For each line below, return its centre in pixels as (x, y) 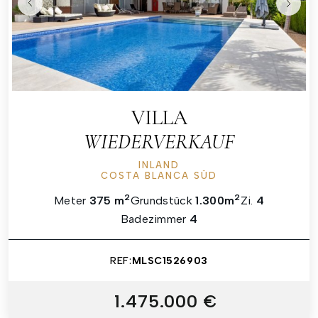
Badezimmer (155, 219)
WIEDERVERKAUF (159, 142)
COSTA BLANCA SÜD (159, 176)
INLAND (159, 165)
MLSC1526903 (170, 261)
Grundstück (163, 201)
